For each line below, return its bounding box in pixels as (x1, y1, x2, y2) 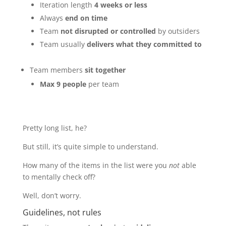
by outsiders (155, 26, 200, 36)
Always (39, 13, 65, 23)
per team (86, 79, 119, 89)
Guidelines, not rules (22, 207, 101, 218)
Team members (29, 65, 85, 75)
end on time (65, 13, 107, 23)
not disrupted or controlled (60, 26, 156, 36)
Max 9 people (39, 79, 86, 89)
